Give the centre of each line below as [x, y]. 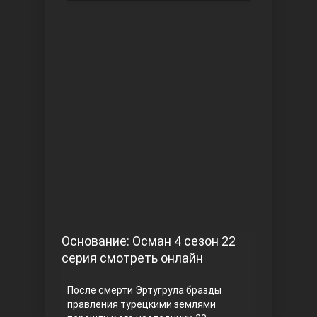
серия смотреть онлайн [132, 258]
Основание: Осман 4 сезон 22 [149, 241]
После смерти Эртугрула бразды [144, 290]
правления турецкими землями [142, 304]
